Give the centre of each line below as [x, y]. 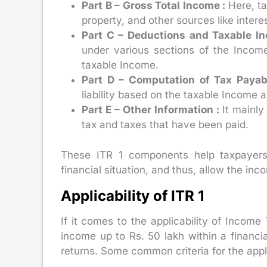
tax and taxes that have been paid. [165, 125]
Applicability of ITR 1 [133, 195]
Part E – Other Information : [152, 110]
